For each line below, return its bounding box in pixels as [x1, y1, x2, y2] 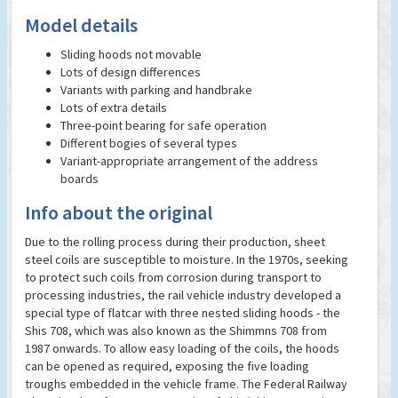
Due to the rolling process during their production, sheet [25, 234, 325, 251]
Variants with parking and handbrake [60, 82, 252, 99]
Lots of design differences [60, 64, 201, 81]
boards [60, 171, 99, 187]
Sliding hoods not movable [60, 46, 202, 63]
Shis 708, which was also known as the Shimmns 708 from [25, 322, 327, 339]
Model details [25, 12, 138, 38]
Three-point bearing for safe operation [60, 117, 267, 134]
